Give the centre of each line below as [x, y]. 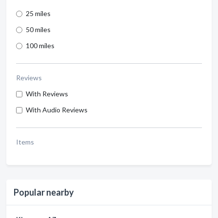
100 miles [40, 45]
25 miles [38, 13]
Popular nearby [44, 192]
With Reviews [47, 94]
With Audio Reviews [57, 110]
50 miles [38, 29]
